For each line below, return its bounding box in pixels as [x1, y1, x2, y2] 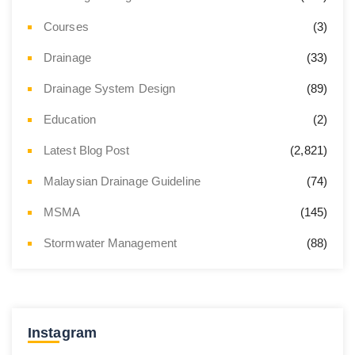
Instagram [28, 324, 97, 341]
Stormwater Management [44, 235, 177, 250]
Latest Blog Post [44, 143, 130, 157]
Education [44, 112, 96, 126]
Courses [44, 19, 89, 33]
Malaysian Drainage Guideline [44, 174, 200, 188]
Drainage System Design [44, 81, 176, 95]
